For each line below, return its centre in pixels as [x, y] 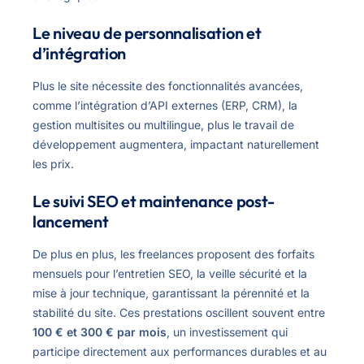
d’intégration [80, 54]
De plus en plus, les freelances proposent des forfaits [173, 254]
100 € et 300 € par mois [100, 332]
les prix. [53, 164]
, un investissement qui [227, 332]
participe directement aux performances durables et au [180, 352]
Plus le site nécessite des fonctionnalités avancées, [168, 86]
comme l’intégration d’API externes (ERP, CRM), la [165, 106]
